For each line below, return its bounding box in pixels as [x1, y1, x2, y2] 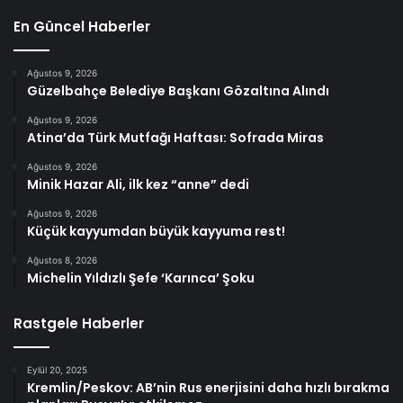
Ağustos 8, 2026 [27, 254, 97, 265]
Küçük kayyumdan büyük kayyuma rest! [27, 221, 285, 240]
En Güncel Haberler [13, 16, 150, 36]
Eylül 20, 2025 [27, 363, 87, 375]
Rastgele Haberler [13, 313, 144, 333]
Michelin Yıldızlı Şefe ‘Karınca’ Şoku [27, 268, 255, 287]
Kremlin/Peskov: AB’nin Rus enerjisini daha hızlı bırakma [27, 378, 390, 397]
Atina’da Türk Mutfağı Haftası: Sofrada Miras [27, 128, 324, 147]
